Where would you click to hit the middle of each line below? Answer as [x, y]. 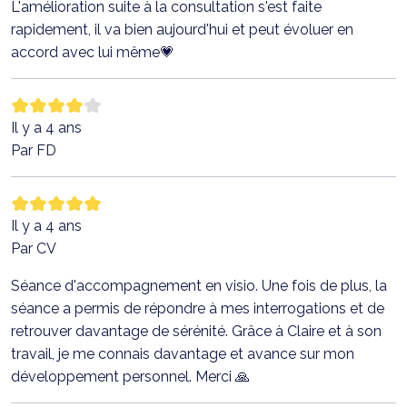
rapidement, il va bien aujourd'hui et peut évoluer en [182, 29]
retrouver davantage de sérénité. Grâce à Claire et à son [196, 331]
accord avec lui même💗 [93, 52]
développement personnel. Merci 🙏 [130, 376]
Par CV [34, 248]
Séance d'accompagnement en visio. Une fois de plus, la [199, 285]
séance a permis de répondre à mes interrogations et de [198, 308]
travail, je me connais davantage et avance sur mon [183, 353]
